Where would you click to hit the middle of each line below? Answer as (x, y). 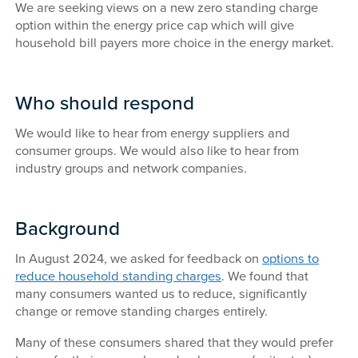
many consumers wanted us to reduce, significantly (161, 294)
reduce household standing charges (119, 277)
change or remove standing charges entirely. (143, 312)
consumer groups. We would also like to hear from (157, 151)
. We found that (265, 277)
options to (291, 259)
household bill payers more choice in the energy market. (175, 44)
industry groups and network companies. (131, 169)
